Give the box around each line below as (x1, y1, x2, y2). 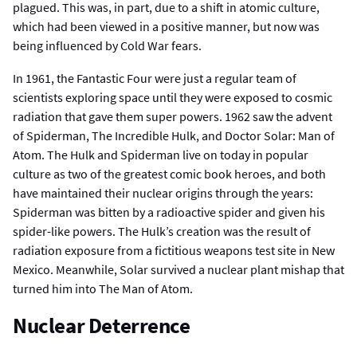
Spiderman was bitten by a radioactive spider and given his (13, 203, 325, 220)
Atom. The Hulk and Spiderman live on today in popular (13, 146, 308, 163)
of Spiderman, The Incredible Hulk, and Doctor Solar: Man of (13, 127, 335, 143)
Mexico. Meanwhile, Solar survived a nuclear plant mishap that (13, 261, 344, 277)
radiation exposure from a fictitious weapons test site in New (13, 241, 335, 258)
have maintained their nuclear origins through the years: (13, 184, 313, 201)
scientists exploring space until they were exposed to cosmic (13, 88, 332, 105)
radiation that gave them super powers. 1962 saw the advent (13, 108, 332, 124)
